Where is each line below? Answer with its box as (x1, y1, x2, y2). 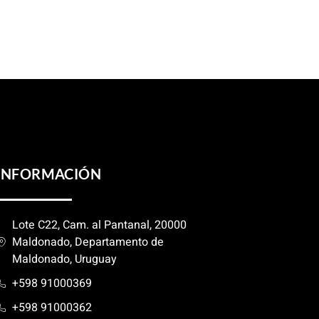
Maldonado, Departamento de (12, 233, 164, 251)
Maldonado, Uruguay (12, 250, 117, 268)
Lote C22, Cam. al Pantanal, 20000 (12, 216, 187, 234)
